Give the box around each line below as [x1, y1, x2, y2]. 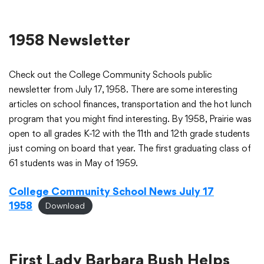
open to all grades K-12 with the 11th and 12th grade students [9, 127, 250, 139]
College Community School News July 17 [9, 184, 214, 197]
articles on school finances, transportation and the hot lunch [9, 98, 252, 110]
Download [45, 200, 85, 211]
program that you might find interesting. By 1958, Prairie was [9, 113, 252, 124]
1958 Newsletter [9, 29, 130, 49]
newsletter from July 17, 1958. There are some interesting [9, 83, 237, 95]
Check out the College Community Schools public [9, 68, 212, 80]
